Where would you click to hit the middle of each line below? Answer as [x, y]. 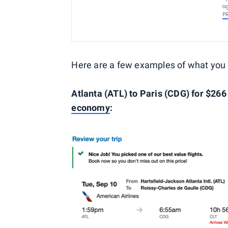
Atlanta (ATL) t [102, 93]
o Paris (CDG [159, 93]
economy [91, 108]
